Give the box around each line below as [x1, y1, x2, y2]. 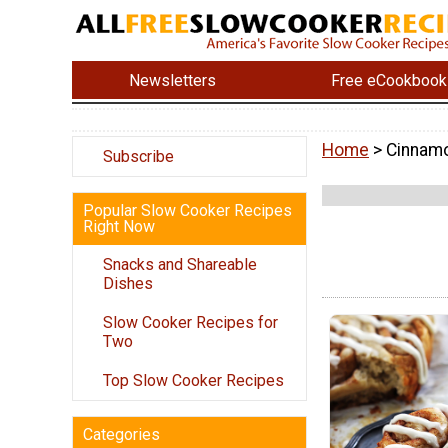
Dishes [103, 274, 153, 294]
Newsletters [129, 70, 217, 90]
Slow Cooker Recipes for [103, 313, 278, 333]
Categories [83, 425, 160, 445]
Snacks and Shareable [103, 255, 257, 275]
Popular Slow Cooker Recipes [83, 201, 292, 221]
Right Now [83, 217, 155, 237]
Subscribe [103, 147, 174, 167]
